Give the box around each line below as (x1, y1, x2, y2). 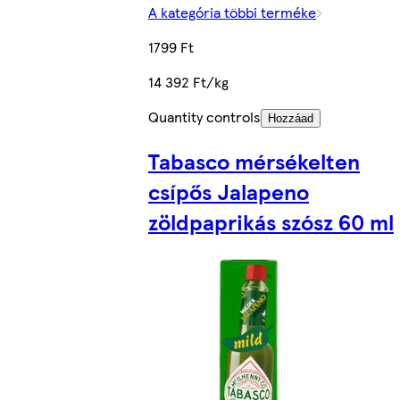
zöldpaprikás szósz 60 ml (148, 206, 394, 237)
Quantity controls (148, 106, 261, 128)
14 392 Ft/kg (148, 71, 229, 93)
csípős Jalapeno (148, 176, 309, 207)
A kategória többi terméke (148, 2, 316, 23)
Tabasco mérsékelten (148, 146, 360, 177)
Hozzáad (268, 112, 313, 126)
